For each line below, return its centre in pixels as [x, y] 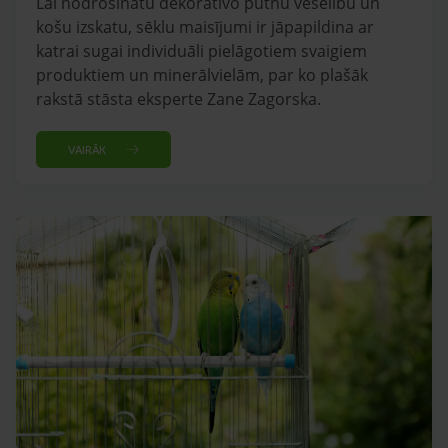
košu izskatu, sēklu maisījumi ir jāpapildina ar [205, 27]
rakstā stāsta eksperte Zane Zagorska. [178, 99]
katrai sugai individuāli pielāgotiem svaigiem [201, 51]
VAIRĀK [87, 149]
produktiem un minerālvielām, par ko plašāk [202, 75]
